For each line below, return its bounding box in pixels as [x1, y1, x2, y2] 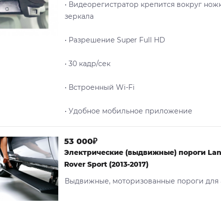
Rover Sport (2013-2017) [64, 160, 148, 169]
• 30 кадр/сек [65, 59, 110, 68]
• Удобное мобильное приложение [65, 107, 192, 115]
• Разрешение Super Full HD [65, 36, 165, 44]
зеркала [65, 12, 94, 21]
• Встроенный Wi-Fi [65, 83, 135, 92]
